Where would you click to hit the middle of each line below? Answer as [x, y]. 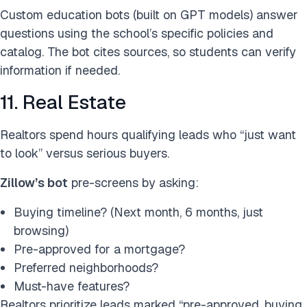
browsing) [41, 231]
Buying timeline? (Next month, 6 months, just [138, 212]
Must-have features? [72, 286]
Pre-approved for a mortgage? [99, 249]
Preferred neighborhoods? [86, 268]
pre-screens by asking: [133, 183]
